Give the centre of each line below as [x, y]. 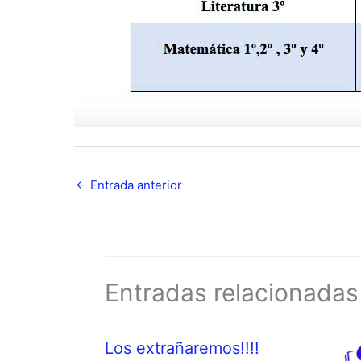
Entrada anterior [135, 185]
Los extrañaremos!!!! [182, 349]
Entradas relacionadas [231, 293]
